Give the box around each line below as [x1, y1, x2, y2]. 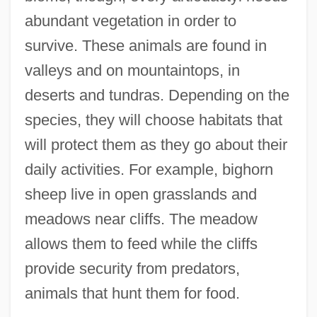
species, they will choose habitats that [24, 111, 282, 129]
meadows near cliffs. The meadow [24, 210, 258, 229]
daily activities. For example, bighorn [24, 161, 273, 179]
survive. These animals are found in [24, 37, 267, 55]
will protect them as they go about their [24, 136, 287, 154]
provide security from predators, [24, 260, 240, 278]
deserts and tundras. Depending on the [24, 86, 289, 105]
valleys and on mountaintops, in [24, 62, 240, 80]
